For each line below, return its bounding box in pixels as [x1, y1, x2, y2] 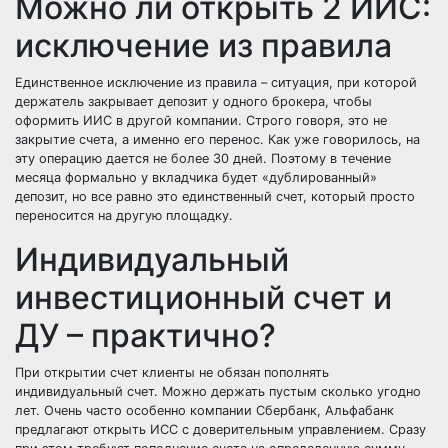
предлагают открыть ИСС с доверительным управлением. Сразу [15, 422, 426, 437]
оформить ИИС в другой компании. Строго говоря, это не [15, 113, 387, 128]
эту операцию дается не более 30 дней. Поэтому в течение [15, 151, 391, 166]
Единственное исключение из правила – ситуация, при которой [15, 75, 417, 90]
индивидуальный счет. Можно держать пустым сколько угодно [15, 384, 421, 399]
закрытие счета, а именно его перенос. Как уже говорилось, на [15, 132, 420, 147]
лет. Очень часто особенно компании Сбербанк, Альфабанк [15, 403, 394, 418]
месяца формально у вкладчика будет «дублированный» [15, 170, 377, 185]
